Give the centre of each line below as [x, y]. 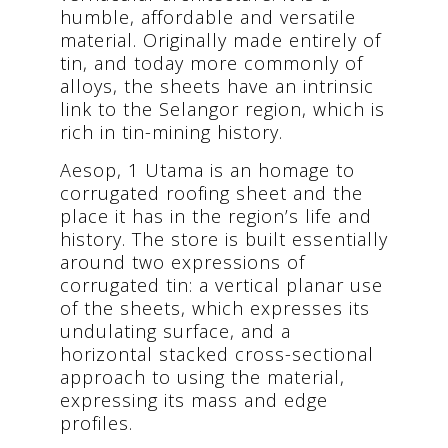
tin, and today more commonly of [211, 62]
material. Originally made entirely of [220, 39]
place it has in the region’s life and [216, 215]
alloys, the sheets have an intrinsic [217, 85]
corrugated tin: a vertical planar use [221, 284]
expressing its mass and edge [194, 399]
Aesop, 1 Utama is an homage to [207, 169]
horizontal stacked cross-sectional [217, 353]
